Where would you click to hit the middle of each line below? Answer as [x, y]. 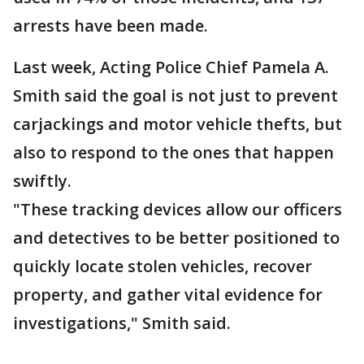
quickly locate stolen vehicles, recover [162, 266]
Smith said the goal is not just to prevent [175, 95]
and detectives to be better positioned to [176, 238]
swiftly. [44, 181]
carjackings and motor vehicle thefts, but [178, 124]
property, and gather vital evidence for [168, 295]
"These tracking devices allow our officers [178, 209]
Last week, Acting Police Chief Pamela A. [171, 67]
